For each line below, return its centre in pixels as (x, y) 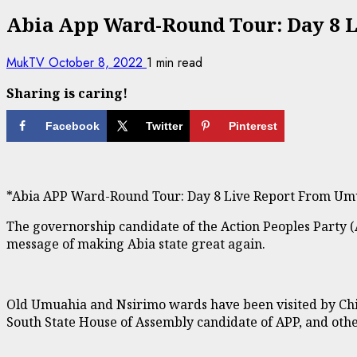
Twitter (164, 126)
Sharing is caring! (67, 93)
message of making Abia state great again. (136, 244)
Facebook (73, 126)
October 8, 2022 (98, 62)
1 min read (175, 62)
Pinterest (253, 126)
